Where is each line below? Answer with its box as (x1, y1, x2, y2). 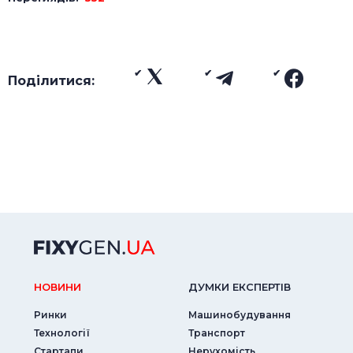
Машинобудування (188, 308, 291, 321)
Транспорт (188, 326, 245, 339)
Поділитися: (8, 73, 95, 89)
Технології (34, 326, 90, 339)
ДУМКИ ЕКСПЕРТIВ (188, 280, 291, 293)
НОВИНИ (34, 280, 81, 293)
